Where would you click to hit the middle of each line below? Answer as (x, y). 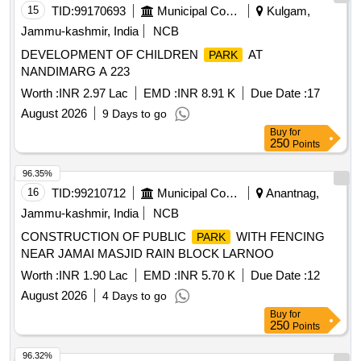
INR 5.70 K (206, 276)
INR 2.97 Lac (93, 93)
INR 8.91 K (206, 93)
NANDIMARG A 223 (75, 72)
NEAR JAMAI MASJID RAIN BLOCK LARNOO (147, 254)
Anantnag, (291, 193)
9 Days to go (135, 114)
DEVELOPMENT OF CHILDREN (111, 55)
